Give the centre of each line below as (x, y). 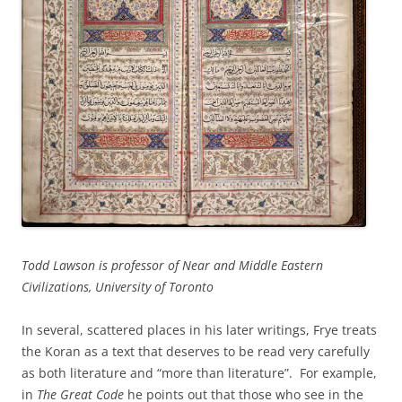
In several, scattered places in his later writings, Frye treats (199, 329)
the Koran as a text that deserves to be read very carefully (196, 351)
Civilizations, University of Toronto (118, 286)
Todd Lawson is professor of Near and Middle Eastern (172, 265)
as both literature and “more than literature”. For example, (199, 372)
